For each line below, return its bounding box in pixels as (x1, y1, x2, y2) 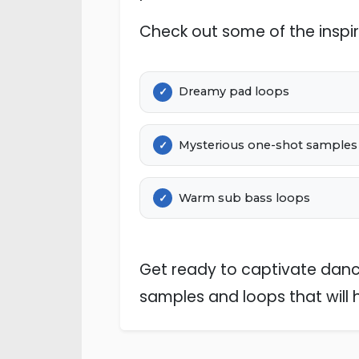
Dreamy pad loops (179, 84, 289, 99)
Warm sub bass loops (179, 190, 310, 205)
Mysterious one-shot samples (179, 137, 357, 152)
